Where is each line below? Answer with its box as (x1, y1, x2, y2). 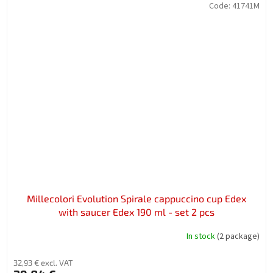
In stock (186, 230, 217, 243)
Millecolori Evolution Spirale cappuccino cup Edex (27, 192, 246, 204)
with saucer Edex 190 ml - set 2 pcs (58, 205, 214, 218)
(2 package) (217, 230, 260, 243)
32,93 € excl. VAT (13, 257, 73, 268)
